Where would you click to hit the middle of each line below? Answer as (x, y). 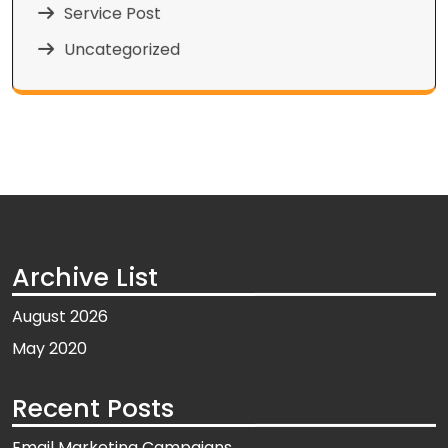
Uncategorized (122, 50)
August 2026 (60, 317)
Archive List (85, 278)
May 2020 (49, 349)
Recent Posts (93, 409)
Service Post (112, 14)
